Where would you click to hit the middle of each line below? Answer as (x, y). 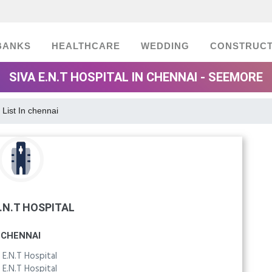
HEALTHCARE (86, 46)
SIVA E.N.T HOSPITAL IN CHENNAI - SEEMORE (136, 77)
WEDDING (165, 46)
